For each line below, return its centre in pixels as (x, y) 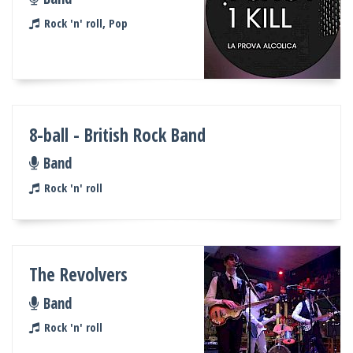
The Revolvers (79, 275)
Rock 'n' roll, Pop (85, 22)
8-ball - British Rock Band (118, 135)
